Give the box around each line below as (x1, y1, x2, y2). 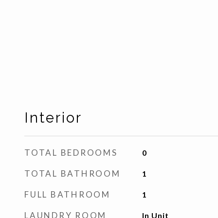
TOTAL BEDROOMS (24, 147, 118, 158)
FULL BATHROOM (24, 189, 110, 200)
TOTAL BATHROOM (24, 168, 121, 179)
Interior (24, 109, 82, 126)
